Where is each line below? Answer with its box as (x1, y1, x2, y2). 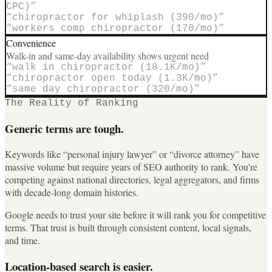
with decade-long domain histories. (5, 186, 138, 199)
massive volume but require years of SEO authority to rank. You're (5, 160, 257, 174)
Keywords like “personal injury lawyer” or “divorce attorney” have (5, 148, 259, 161)
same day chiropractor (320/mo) (12, 83, 194, 95)
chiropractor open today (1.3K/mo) (12, 72, 212, 84)
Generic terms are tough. (5, 120, 124, 137)
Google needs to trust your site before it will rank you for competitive (5, 208, 266, 222)
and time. (5, 234, 40, 247)
